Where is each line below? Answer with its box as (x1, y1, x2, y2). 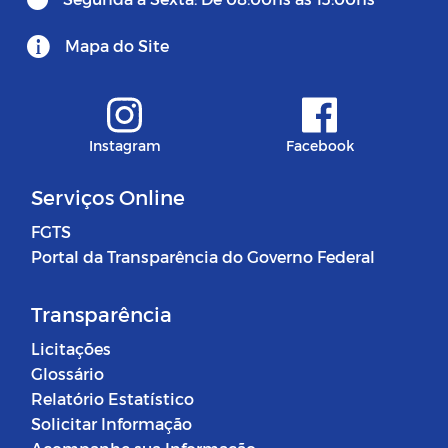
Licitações (31, 339, 111, 359)
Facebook (285, 137, 354, 155)
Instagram (88, 137, 161, 155)
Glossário (31, 364, 104, 384)
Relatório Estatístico (31, 389, 194, 409)
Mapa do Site (65, 36, 169, 56)
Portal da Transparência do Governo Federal (31, 247, 375, 267)
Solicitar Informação (31, 414, 192, 434)
